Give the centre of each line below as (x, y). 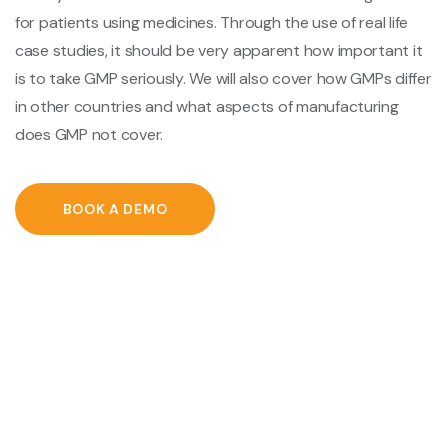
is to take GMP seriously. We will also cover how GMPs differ (223, 78)
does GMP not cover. (89, 134)
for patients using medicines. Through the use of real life (212, 22)
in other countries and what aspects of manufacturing (207, 106)
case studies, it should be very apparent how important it (219, 50)
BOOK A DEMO (115, 209)
